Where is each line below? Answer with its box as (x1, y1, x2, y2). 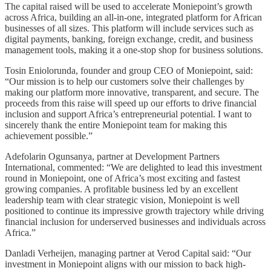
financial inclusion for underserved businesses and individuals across (5, 216, 266, 227)
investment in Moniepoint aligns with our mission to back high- (5, 258, 246, 269)
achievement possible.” (5, 130, 93, 141)
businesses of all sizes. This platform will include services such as (5, 22, 253, 33)
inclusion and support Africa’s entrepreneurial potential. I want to (5, 108, 252, 119)
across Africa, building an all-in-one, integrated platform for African (5, 11, 262, 22)
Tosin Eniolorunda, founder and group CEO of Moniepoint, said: (5, 65, 253, 76)
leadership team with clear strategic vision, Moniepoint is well (5, 194, 240, 205)
